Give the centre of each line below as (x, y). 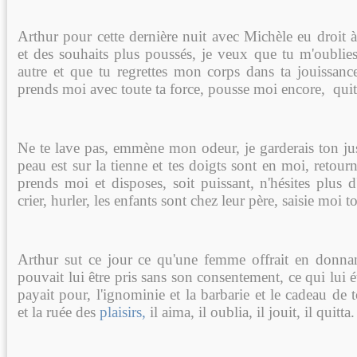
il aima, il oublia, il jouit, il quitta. (250, 312)
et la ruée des (59, 312)
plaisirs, (123, 312)
